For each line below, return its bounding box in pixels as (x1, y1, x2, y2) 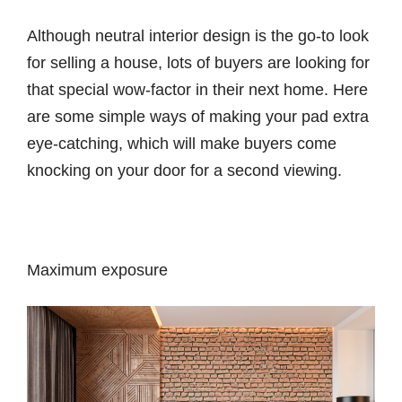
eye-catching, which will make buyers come (27, 134, 336, 153)
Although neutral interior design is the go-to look (27, 26, 369, 45)
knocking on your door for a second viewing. (27, 161, 342, 179)
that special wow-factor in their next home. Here (27, 80, 368, 99)
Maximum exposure (27, 260, 168, 279)
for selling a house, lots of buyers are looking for (27, 53, 370, 72)
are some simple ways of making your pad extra (27, 107, 369, 126)
